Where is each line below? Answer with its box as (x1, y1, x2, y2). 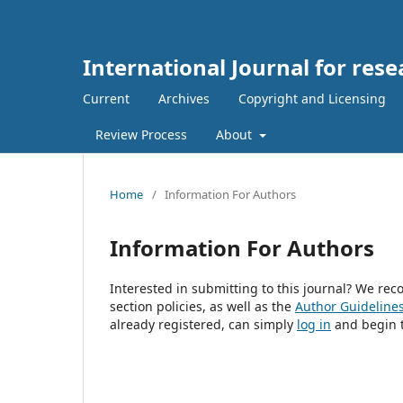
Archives (158, 89, 210, 107)
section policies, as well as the (110, 297, 295, 315)
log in (297, 315, 331, 333)
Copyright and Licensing (238, 89, 386, 107)
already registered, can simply (110, 315, 297, 333)
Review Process (95, 125, 187, 143)
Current (83, 89, 130, 107)
